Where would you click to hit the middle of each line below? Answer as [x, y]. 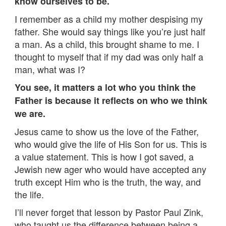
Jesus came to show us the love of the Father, [107, 131]
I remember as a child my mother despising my [109, 18]
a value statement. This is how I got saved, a [104, 156]
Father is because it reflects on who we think [111, 100]
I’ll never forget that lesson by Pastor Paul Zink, [109, 212]
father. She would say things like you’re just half [110, 31]
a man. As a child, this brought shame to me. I [107, 44]
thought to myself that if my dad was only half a [109, 56]
